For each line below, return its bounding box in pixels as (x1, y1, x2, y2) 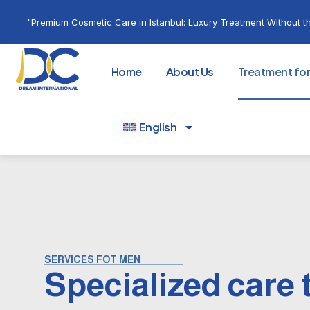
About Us (165, 64, 214, 79)
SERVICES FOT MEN (44, 254, 140, 265)
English (138, 120, 177, 134)
